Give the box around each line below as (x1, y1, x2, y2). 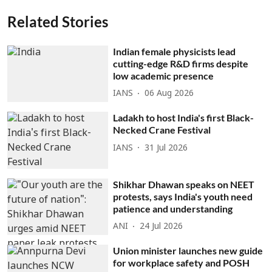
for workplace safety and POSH (113, 257, 250, 269)
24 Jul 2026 (140, 222, 183, 233)
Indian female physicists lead (113, 45, 236, 57)
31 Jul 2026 (144, 143, 188, 154)
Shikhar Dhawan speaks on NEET (113, 178, 255, 190)
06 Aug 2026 (144, 89, 194, 99)
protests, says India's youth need (113, 190, 253, 202)
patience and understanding (113, 202, 233, 214)
